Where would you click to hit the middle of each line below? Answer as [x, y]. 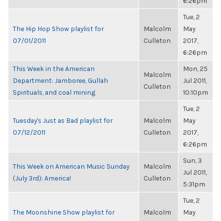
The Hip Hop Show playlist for [58, 29]
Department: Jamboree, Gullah [60, 80]
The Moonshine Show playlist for [64, 212]
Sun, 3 [192, 160]
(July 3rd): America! [42, 178]
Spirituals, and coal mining [54, 92]
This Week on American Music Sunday [71, 166]
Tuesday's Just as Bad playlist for [63, 120]
